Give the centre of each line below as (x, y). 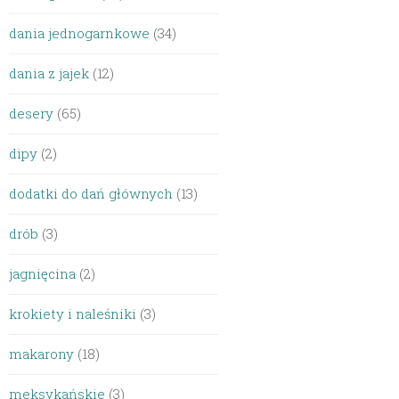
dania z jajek (49, 73)
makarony (42, 354)
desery (32, 113)
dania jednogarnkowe (80, 33)
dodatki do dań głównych (91, 193)
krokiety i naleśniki (73, 313)
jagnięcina (43, 273)
